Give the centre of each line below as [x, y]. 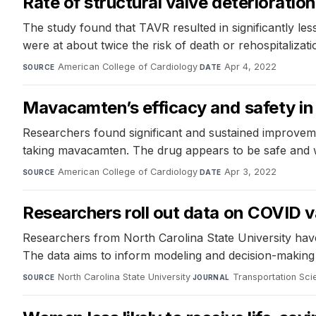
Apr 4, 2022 [250, 67]
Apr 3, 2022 [250, 172]
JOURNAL [211, 278]
